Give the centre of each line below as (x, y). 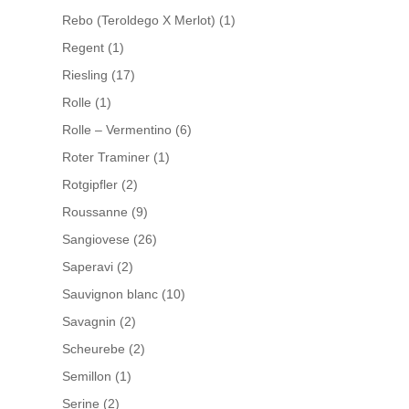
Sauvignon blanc (110, 294)
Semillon (86, 376)
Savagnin (89, 321)
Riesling (84, 75)
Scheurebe (93, 349)
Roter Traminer (105, 157)
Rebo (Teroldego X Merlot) (138, 20)
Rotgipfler (89, 184)
